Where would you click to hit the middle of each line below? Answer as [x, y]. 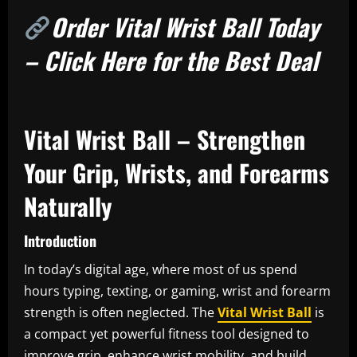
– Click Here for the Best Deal [171, 61]
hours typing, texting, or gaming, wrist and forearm [177, 291]
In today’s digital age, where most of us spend [161, 270]
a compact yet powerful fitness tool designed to [167, 334]
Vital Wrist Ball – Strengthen [165, 139]
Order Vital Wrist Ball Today [185, 27]
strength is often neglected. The [121, 313]
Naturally [68, 206]
